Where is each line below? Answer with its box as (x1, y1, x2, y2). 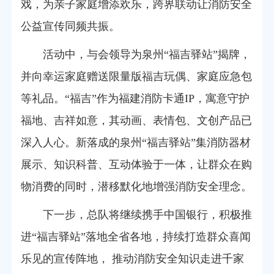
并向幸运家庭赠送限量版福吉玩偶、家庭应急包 (21, 70, 252, 83)
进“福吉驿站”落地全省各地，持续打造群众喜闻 (21, 230, 251, 243)
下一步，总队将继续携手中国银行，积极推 (43, 208, 252, 221)
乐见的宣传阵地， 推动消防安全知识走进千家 (21, 252, 244, 265)
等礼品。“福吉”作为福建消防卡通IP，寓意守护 (21, 92, 250, 105)
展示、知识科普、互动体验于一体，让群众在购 (21, 158, 252, 171)
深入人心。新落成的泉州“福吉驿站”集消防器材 (21, 136, 251, 149)
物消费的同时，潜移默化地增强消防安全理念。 (21, 180, 252, 193)
